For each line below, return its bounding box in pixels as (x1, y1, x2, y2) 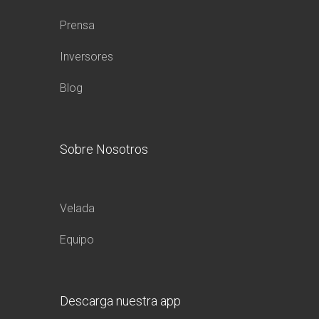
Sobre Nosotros (60, 141, 148, 157)
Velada (60, 201, 95, 215)
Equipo (60, 232, 94, 246)
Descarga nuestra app (60, 293, 181, 308)
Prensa (60, 18, 95, 32)
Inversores (60, 49, 113, 63)
